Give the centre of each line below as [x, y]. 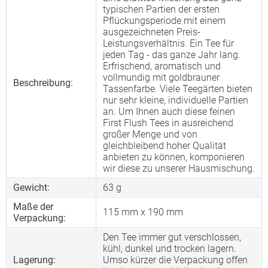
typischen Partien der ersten [161, 9]
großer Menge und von [150, 134]
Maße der [33, 207]
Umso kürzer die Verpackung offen [175, 260]
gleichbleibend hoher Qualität [165, 146]
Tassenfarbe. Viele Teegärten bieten [178, 89]
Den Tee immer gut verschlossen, [172, 237]
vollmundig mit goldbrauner [161, 77]
